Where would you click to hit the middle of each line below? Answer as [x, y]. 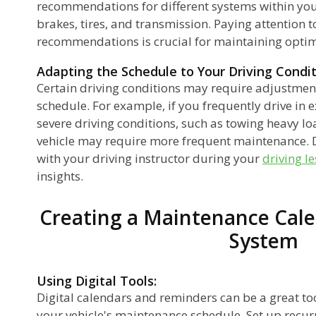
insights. [60, 176]
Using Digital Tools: [97, 280]
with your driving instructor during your [150, 158]
